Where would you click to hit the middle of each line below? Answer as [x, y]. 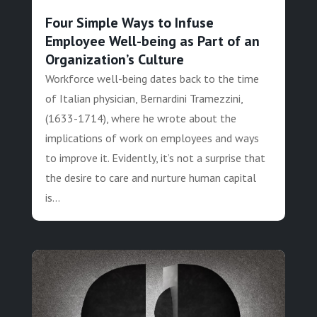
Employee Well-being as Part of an [152, 41]
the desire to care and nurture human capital [150, 178]
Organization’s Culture [114, 60]
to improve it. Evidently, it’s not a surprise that [155, 158]
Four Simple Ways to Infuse [129, 23]
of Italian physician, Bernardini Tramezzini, [144, 99]
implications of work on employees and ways [152, 138]
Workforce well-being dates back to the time [152, 79]
